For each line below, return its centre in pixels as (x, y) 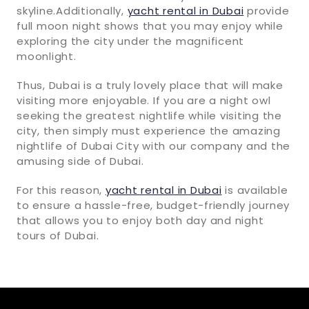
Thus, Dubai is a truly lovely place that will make (150, 85)
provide (267, 10)
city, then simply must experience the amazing (149, 130)
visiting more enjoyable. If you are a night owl (144, 100)
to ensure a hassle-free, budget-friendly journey (153, 205)
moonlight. (47, 56)
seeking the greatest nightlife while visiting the (149, 115)
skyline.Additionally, (72, 10)
